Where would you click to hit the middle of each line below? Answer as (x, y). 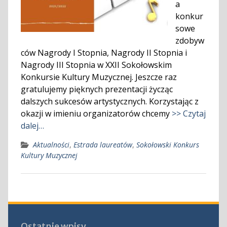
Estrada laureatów (103, 145)
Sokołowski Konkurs (167, 145)
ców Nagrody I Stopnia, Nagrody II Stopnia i (104, 53)
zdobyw (190, 41)
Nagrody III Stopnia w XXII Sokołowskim (96, 65)
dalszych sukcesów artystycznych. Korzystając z (109, 101)
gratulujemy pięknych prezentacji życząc (97, 89)
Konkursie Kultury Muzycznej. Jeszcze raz (99, 77)
